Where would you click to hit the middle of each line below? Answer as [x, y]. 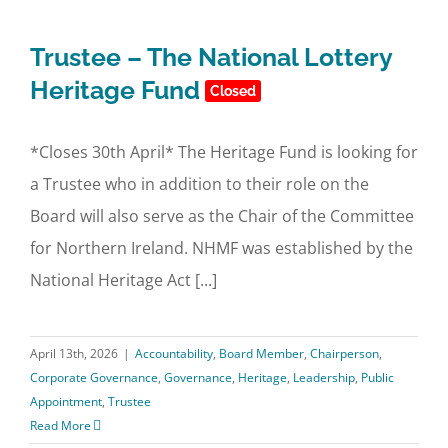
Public [377, 377]
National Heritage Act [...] [123, 280]
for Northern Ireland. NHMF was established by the [221, 248]
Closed [233, 91]
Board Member [261, 353]
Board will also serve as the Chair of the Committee [222, 216]
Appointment [66, 401]
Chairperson [344, 353]
